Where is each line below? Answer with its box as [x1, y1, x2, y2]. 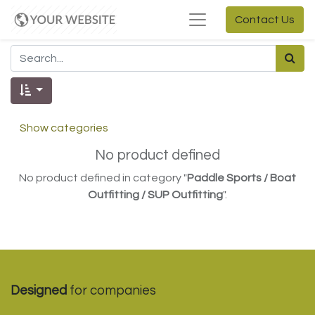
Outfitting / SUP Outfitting [88, 189, 223, 200]
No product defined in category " [19, 172, 187, 184]
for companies [67, 283, 156, 297]
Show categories [20, 122, 108, 134]
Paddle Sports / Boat [187, 172, 296, 184]
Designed [11, 283, 67, 297]
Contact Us [235, 14, 295, 25]
